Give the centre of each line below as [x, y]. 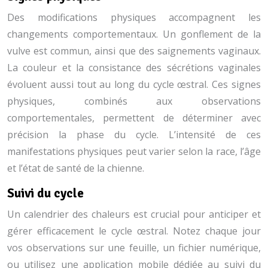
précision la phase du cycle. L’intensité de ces [134, 135]
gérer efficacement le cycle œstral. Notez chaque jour [134, 231]
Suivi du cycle [45, 193]
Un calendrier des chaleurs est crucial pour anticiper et [134, 214]
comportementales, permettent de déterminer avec [134, 118]
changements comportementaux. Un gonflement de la [134, 34]
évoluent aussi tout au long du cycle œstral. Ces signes [134, 84]
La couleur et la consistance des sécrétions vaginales [134, 68]
